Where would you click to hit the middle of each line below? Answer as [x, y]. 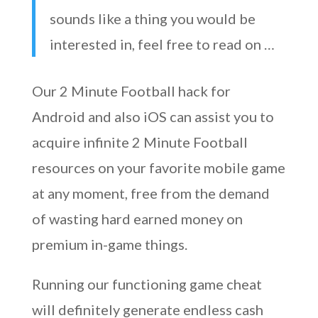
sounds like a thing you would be [152, 18]
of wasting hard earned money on [137, 219]
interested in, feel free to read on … [162, 44]
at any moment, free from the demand [150, 193]
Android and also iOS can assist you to [153, 116]
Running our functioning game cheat [147, 284]
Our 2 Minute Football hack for [131, 91]
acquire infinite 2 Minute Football [139, 142]
